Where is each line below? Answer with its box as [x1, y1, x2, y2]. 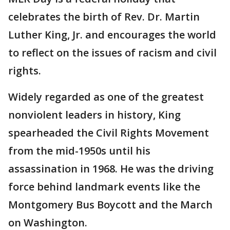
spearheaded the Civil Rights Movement [8, 125, 209, 140]
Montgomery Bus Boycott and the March [8, 197, 213, 212]
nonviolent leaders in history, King [8, 107, 181, 122]
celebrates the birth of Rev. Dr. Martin [8, 9, 200, 24]
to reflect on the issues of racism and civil [8, 45, 217, 60]
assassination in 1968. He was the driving [8, 161, 214, 176]
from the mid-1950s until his [8, 143, 150, 158]
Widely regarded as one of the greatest [8, 89, 204, 104]
